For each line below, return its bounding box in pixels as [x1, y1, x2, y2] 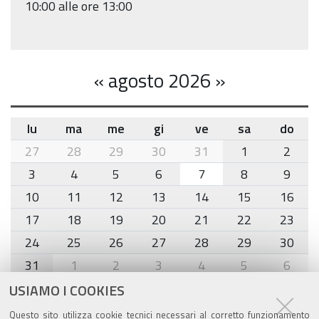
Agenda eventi [11, 288, 130, 318]
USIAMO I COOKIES [9, 279, 125, 301]
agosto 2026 [103, 66, 215, 95]
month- [10, 139, 51, 159]
